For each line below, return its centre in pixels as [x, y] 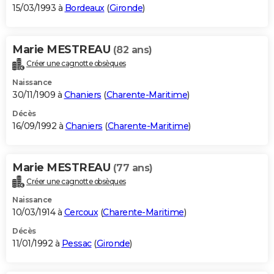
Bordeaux [84, 8]
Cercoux [81, 213]
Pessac [76, 244]
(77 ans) [133, 168]
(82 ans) [132, 50]
